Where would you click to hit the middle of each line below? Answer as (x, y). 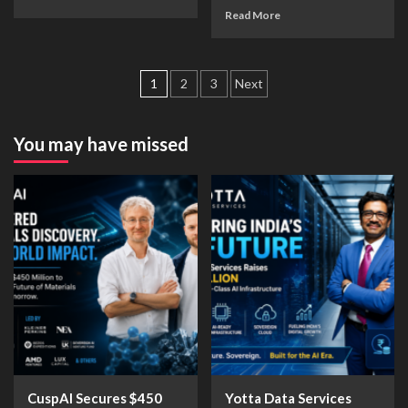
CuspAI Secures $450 (95, 398)
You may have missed (101, 144)
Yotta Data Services (288, 398)
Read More (252, 15)
